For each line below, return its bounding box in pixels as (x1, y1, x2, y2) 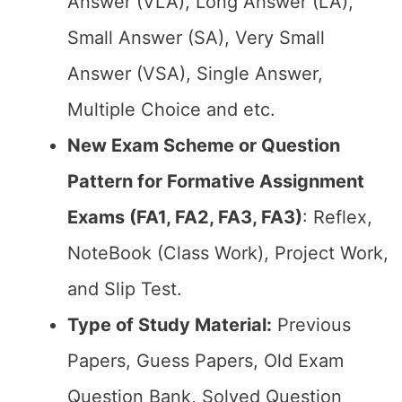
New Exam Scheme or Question (67, 135, 340, 156)
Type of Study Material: (67, 314, 272, 336)
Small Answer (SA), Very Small (67, 27, 325, 48)
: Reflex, (302, 206, 372, 228)
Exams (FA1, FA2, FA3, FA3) (67, 206, 302, 228)
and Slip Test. (67, 278, 182, 300)
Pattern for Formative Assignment (67, 170, 364, 192)
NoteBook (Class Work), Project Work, (67, 242, 389, 264)
